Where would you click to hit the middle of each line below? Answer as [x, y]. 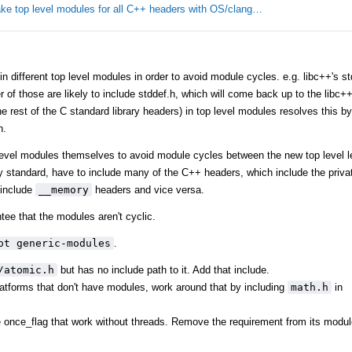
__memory [64, 189]
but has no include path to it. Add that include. [163, 269]
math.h [310, 287]
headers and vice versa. [148, 189]
